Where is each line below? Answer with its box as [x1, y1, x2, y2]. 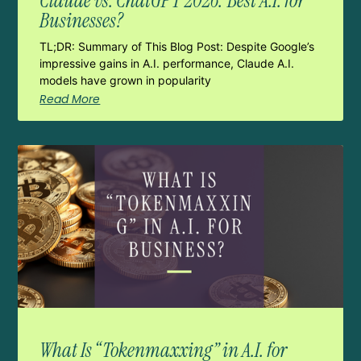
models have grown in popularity [39, 73, 212, 88]
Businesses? [39, 7, 124, 35]
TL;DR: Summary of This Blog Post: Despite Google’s [39, 39, 315, 54]
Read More [39, 91, 101, 108]
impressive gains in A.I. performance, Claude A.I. [39, 56, 295, 71]
